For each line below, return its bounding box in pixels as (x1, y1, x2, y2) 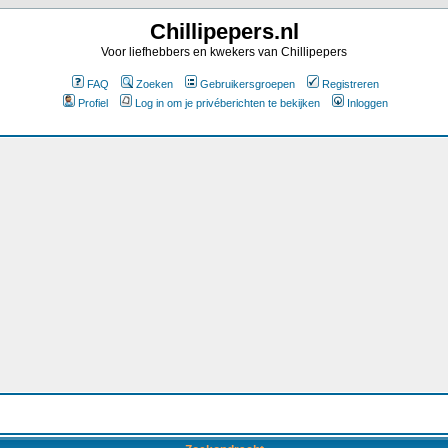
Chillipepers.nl (149, 19, 299, 44)
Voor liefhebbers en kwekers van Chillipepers (101, 45, 347, 59)
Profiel (78, 97, 108, 109)
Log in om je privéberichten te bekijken (135, 97, 320, 109)
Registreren (322, 78, 379, 90)
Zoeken (136, 78, 173, 90)
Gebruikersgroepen (200, 78, 295, 90)
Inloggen (347, 97, 388, 109)
